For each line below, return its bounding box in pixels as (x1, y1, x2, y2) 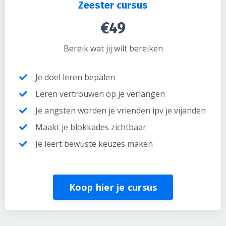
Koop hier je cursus (69, 181, 157, 193)
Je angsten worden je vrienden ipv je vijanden (35, 105, 206, 117)
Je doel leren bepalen (35, 72, 115, 83)
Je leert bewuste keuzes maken (35, 138, 153, 150)
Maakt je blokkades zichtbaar (35, 122, 146, 133)
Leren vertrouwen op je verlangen (35, 88, 165, 100)
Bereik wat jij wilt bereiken (63, 43, 163, 54)
